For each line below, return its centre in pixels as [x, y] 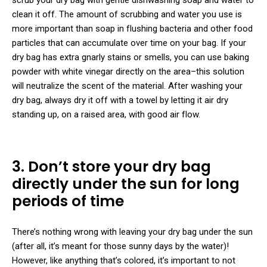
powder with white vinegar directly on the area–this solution [128, 71]
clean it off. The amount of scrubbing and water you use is [127, 14]
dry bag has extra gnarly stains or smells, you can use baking [131, 57]
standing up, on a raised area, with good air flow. [106, 114]
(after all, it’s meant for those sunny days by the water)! [120, 246]
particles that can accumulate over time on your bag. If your [129, 43]
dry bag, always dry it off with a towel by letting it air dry [120, 100]
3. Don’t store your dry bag [111, 167]
